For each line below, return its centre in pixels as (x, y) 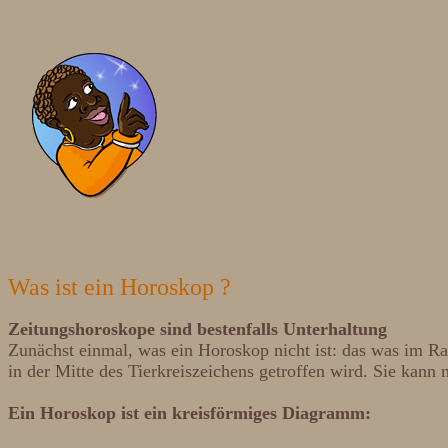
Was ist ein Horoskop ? (119, 287)
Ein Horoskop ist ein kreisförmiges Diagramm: (189, 413)
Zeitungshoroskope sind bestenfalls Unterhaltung (197, 329)
